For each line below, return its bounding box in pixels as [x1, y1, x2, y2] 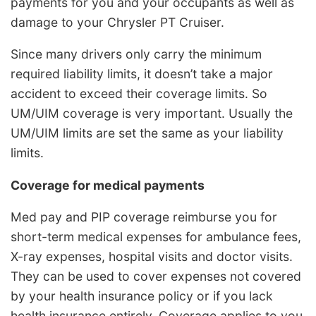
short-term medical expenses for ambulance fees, [11, 229, 301, 245]
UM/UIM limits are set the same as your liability [11, 126, 284, 141]
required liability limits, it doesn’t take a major [11, 66, 273, 82]
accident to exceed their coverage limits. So [11, 86, 267, 102]
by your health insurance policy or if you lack [11, 288, 273, 304]
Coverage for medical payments [11, 177, 205, 193]
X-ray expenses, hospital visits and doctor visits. [11, 249, 293, 265]
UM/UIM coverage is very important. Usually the [11, 106, 293, 121]
